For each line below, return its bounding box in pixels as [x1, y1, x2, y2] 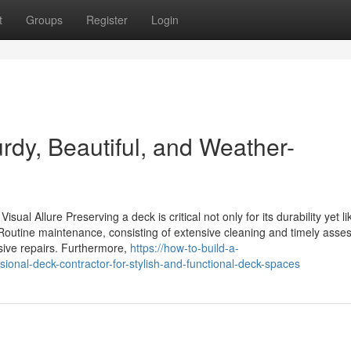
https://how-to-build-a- [130, 240, 239, 255]
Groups [26, 12, 63, 27]
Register [86, 12, 128, 27]
